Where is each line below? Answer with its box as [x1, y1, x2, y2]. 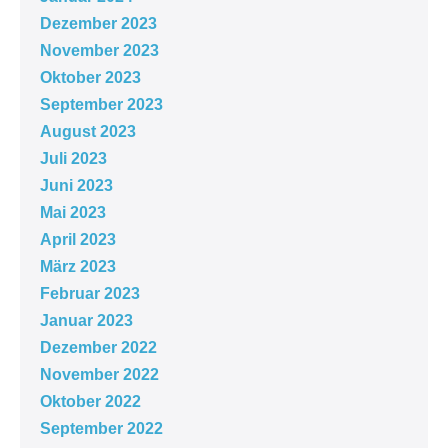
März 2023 [40, 257, 116, 275]
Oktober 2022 [40, 392, 141, 410]
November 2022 [40, 365, 159, 383]
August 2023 [40, 122, 136, 140]
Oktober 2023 [40, 68, 141, 86]
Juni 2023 [40, 176, 113, 194]
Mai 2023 [40, 203, 106, 221]
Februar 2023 [40, 284, 140, 302]
